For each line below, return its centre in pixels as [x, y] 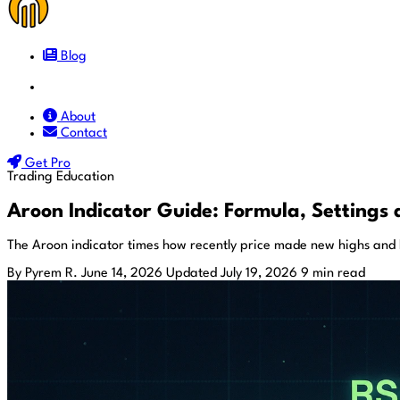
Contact [84, 133]
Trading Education [61, 177]
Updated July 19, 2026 [232, 273]
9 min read [333, 273]
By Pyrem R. [42, 273]
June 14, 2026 [122, 273]
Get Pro [48, 164]
